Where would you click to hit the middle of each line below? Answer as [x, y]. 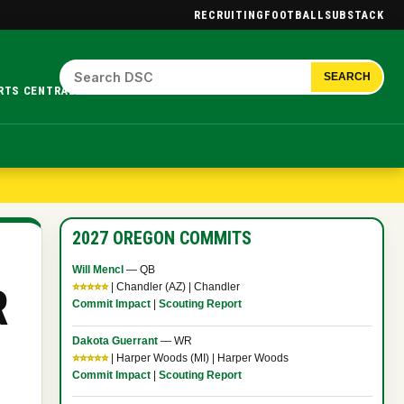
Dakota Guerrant [115, 340]
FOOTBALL [295, 14]
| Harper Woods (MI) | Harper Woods [198, 358]
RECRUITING [230, 14]
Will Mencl [97, 270]
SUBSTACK [355, 14]
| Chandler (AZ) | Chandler [174, 287]
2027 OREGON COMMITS [161, 239]
